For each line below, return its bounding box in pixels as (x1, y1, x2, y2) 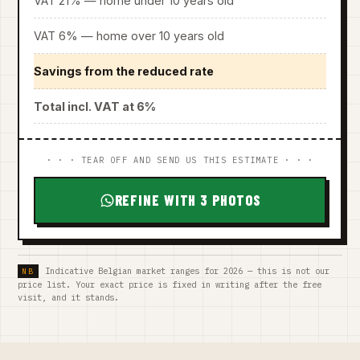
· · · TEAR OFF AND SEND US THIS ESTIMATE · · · (46, 154, 314, 166)
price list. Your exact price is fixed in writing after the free (18, 279, 321, 291)
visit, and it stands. (18, 292, 119, 304)
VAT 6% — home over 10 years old (34, 28, 225, 43)
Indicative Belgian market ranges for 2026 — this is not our (44, 265, 329, 277)
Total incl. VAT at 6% (34, 99, 157, 113)
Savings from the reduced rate (34, 63, 215, 78)
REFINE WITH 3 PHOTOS (114, 191, 261, 210)
